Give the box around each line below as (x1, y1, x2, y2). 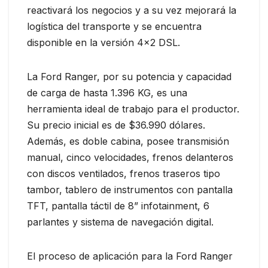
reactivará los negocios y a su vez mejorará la (27, 4, 236, 16)
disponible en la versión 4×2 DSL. (27, 36, 180, 48)
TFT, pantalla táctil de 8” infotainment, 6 (27, 199, 209, 212)
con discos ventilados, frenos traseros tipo (27, 167, 220, 179)
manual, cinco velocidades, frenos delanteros (27, 151, 233, 163)
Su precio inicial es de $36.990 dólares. (27, 118, 205, 131)
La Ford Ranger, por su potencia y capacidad (27, 70, 232, 83)
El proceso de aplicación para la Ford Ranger (27, 249, 233, 262)
